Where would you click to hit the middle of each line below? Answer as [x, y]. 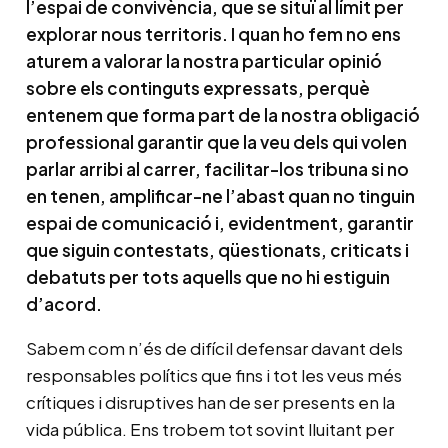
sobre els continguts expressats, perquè [197, 88]
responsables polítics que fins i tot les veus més [213, 375]
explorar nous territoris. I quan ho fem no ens [213, 34]
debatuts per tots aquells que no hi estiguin [207, 277]
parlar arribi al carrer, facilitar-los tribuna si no [217, 169]
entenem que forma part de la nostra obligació [222, 115]
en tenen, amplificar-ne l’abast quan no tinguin [220, 196]
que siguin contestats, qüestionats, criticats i [217, 250]
